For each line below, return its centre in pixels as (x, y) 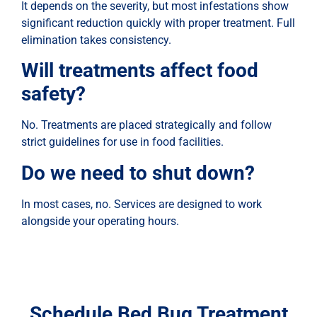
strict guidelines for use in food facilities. (122, 142)
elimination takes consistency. (96, 40)
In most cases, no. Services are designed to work (142, 204)
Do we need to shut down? (138, 173)
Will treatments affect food (140, 71)
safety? (53, 94)
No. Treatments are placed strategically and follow (146, 125)
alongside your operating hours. (100, 221)
